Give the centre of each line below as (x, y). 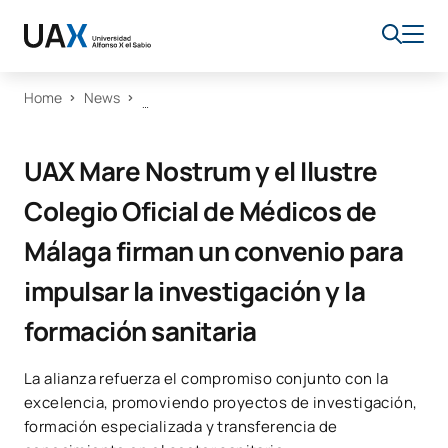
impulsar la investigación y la (194, 291)
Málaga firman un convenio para (213, 251)
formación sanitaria (140, 331)
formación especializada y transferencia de (181, 426)
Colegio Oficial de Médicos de (200, 211)
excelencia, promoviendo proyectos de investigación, (221, 402)
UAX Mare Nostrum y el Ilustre (201, 171)
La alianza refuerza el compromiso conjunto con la (206, 378)
